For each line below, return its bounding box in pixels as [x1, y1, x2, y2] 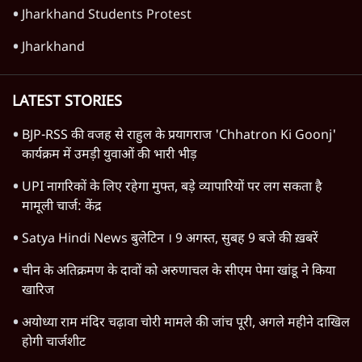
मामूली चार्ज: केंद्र [22, 199, 102, 217]
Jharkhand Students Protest [22, 7, 192, 25]
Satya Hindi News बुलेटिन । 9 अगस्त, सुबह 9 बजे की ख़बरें [22, 231, 322, 249]
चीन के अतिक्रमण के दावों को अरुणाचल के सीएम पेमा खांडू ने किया [22, 263, 335, 281]
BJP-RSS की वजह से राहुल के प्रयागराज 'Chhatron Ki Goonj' [22, 128, 336, 145]
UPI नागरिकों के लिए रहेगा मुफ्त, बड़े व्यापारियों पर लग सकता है [22, 179, 322, 197]
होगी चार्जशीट [22, 335, 86, 352]
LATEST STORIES [12, 93, 122, 112]
